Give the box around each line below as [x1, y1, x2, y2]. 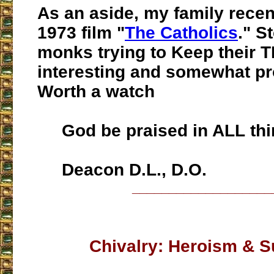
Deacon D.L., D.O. [37, 160, 207, 180]
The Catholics [125, 23, 238, 43]
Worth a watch [37, 82, 155, 102]
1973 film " [37, 23, 125, 43]
